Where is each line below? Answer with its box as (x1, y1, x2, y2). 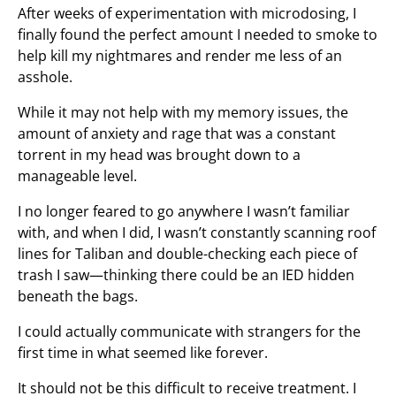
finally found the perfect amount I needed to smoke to (18, 25, 377, 44)
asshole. (18, 67, 72, 87)
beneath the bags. (18, 286, 138, 306)
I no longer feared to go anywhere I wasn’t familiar (18, 202, 350, 221)
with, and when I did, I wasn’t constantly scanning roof (18, 223, 376, 242)
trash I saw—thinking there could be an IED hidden (18, 265, 354, 285)
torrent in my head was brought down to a (18, 145, 301, 164)
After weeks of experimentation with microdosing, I (18, 4, 356, 23)
